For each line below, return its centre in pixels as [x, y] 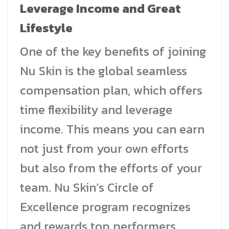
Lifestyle [46, 28]
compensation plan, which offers [111, 90]
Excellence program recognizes [105, 207]
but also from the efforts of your [111, 168]
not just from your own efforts [104, 148]
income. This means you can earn [112, 129]
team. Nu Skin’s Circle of [87, 187]
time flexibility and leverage [96, 109]
